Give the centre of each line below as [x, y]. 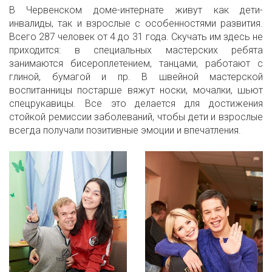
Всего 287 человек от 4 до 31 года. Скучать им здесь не [136, 37]
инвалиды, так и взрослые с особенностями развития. [136, 24]
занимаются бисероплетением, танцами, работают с [136, 64]
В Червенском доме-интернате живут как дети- [136, 10]
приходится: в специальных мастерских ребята [136, 50]
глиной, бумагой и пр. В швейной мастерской [136, 77]
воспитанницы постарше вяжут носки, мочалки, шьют [136, 90]
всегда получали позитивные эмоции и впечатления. [125, 131]
